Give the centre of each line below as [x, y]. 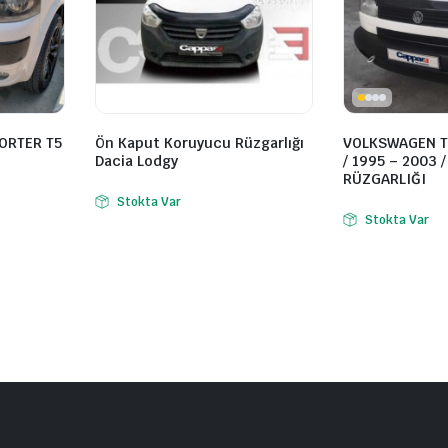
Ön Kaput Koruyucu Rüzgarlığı [199, 143]
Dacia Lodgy [136, 161]
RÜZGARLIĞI [384, 179]
